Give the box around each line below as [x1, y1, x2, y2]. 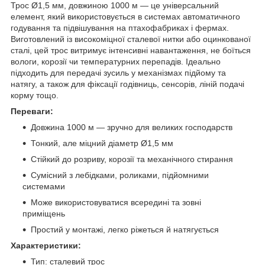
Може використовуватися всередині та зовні [31, 197, 201, 207]
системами [22, 181, 65, 191]
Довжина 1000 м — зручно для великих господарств [31, 122, 232, 132]
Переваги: [11, 106, 53, 116]
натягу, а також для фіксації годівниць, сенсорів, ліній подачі [11, 79, 244, 89]
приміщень [22, 208, 65, 218]
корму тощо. [11, 90, 59, 100]
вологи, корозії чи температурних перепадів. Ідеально [11, 56, 221, 66]
